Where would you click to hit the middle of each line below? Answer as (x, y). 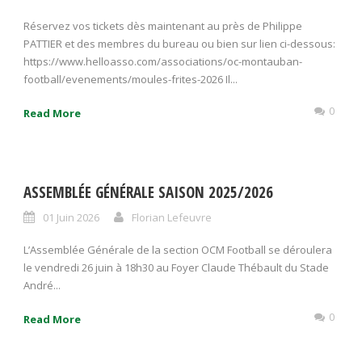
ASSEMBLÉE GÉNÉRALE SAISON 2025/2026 (148, 192)
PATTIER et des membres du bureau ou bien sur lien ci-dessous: (179, 44)
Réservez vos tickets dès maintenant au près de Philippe (163, 26)
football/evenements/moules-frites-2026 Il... (130, 79)
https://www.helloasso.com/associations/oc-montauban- (163, 61)
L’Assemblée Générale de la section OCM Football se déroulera (178, 250)
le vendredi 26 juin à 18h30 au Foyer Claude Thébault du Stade (176, 267)
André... (42, 285)
